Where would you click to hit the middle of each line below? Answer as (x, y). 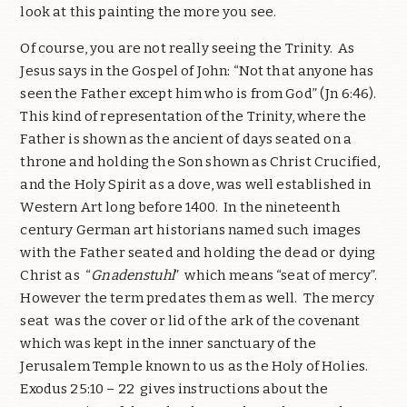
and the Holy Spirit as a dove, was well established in (196, 185)
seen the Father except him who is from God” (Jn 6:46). (201, 94)
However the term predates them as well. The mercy (197, 298)
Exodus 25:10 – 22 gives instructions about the (174, 389)
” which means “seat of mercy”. (277, 276)
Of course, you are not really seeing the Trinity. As (188, 49)
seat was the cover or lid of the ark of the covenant (190, 321)
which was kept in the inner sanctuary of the (169, 344)
